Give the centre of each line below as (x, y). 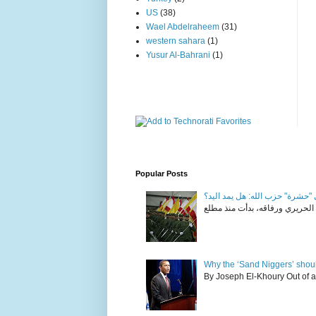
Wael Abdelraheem (183, 27)
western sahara (176, 41)
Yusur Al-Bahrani (178, 55)
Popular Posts (162, 174)
